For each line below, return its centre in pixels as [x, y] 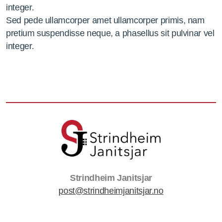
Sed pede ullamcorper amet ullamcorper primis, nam [105, 20]
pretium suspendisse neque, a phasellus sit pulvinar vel [110, 33]
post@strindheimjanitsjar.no [111, 191]
